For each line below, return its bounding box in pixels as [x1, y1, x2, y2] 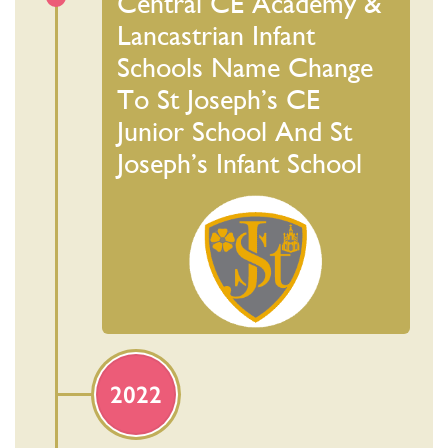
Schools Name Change [117, 51, 374, 84]
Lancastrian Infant [117, 19, 316, 52]
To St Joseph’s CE [117, 83, 321, 116]
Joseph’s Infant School [117, 147, 363, 180]
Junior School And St [117, 115, 353, 148]
